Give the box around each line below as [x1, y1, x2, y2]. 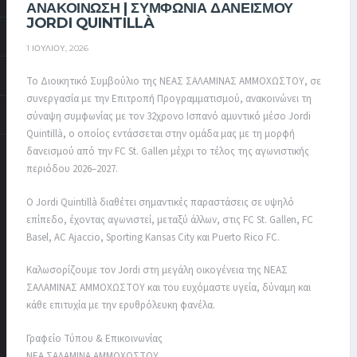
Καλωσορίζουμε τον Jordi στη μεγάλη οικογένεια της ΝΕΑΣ [26, 263, 288, 278]
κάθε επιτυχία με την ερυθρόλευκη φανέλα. [26, 298, 215, 313]
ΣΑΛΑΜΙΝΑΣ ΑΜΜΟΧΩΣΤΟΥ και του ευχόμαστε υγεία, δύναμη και [26, 280, 311, 296]
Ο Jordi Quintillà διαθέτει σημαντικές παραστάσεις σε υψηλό [26, 194, 294, 210]
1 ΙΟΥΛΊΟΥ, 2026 [26, 43, 88, 54]
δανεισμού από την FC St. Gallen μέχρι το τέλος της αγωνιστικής [26, 144, 309, 159]
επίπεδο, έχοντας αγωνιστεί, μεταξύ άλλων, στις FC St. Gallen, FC [26, 212, 313, 227]
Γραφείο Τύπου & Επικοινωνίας [26, 331, 163, 346]
